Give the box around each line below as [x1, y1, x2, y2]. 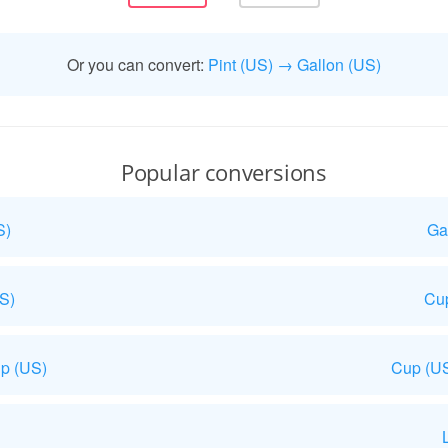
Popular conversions [120, 157, 328, 187]
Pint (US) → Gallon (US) [208, 53, 381, 76]
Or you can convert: [67, 53, 208, 76]
